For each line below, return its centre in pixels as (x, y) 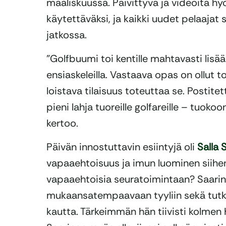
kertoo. (62, 123)
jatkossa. (67, 35)
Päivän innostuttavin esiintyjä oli (122, 147)
